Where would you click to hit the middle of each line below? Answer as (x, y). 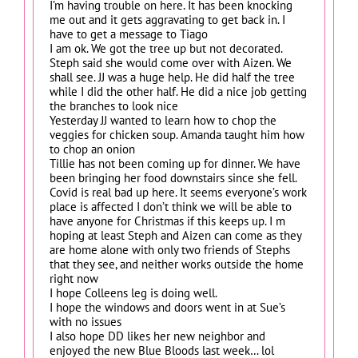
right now (74, 278)
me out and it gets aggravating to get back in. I (167, 19)
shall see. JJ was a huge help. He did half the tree (172, 77)
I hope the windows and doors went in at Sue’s (167, 307)
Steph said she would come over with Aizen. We (171, 62)
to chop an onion (92, 149)
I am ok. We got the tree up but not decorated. (166, 48)
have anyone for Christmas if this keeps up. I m (167, 221)
